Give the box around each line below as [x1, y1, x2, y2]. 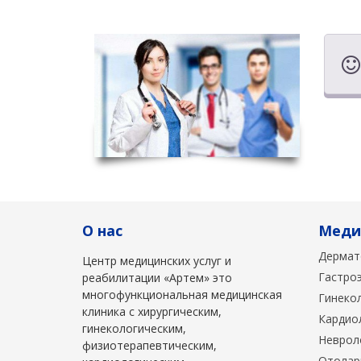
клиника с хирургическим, [82, 304, 222, 320]
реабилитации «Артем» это [82, 270, 232, 286]
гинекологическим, [82, 321, 186, 337]
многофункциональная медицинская [82, 287, 282, 303]
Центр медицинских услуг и [82, 253, 231, 269]
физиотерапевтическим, [82, 338, 217, 354]
